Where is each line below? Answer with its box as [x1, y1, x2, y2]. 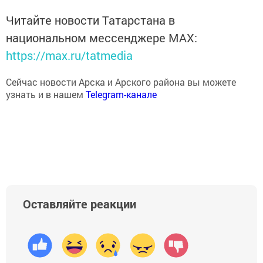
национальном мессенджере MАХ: [6, 29, 197, 45]
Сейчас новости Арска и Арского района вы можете [6, 75, 236, 88]
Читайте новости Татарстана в [6, 12, 175, 28]
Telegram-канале [86, 87, 157, 100]
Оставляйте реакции [23, 195, 136, 211]
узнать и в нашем [6, 87, 86, 100]
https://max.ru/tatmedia [6, 47, 133, 63]
